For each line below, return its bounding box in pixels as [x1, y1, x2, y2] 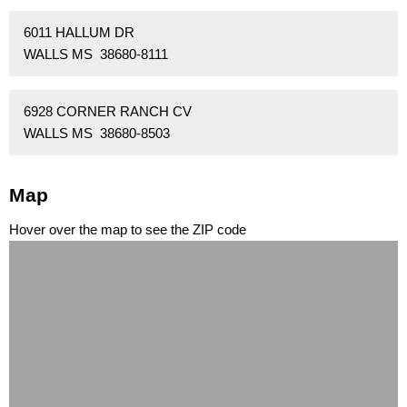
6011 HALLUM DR [24, 25, 134, 41]
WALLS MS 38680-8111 [24, 46, 168, 63]
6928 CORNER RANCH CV [24, 104, 192, 120]
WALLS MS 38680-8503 [24, 125, 170, 142]
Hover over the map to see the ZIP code [9, 222, 246, 238]
